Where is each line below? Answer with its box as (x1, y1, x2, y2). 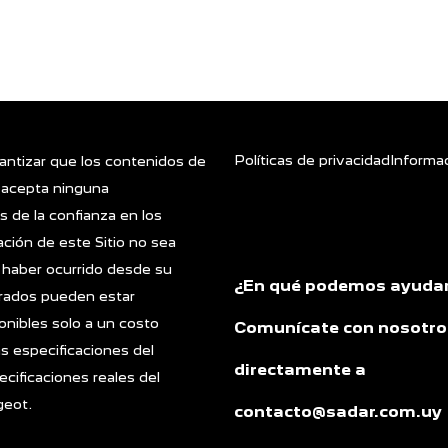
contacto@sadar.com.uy (233, 402, 442, 422)
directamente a (233, 360, 366, 380)
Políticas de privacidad (233, 152, 390, 169)
